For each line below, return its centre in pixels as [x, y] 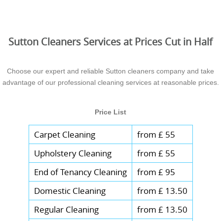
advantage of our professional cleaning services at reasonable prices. [110, 83]
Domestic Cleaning [70, 191]
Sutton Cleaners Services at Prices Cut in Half [110, 42]
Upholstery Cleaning [73, 153]
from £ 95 [156, 172]
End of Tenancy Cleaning [80, 172]
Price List [110, 112]
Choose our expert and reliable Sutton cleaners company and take [110, 71]
